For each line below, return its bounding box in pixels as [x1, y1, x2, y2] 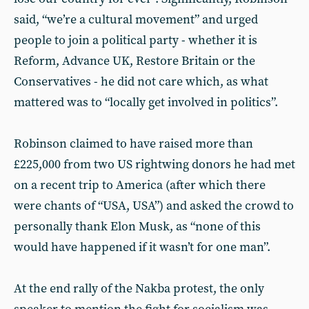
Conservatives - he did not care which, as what [14, 73, 268, 90]
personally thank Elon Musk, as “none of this [14, 218, 261, 235]
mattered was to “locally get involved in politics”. [14, 94, 278, 110]
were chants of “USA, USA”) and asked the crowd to [14, 197, 294, 214]
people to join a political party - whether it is [14, 32, 257, 48]
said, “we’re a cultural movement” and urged [14, 11, 258, 28]
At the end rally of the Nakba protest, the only [14, 280, 264, 297]
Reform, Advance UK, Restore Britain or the [14, 52, 255, 69]
